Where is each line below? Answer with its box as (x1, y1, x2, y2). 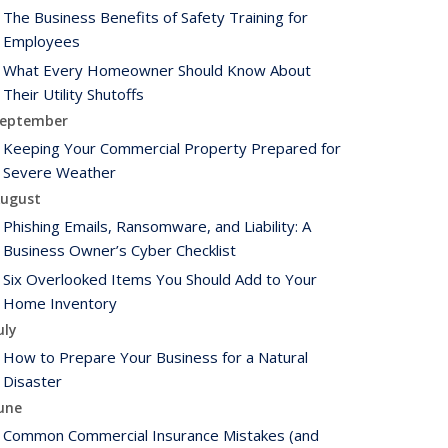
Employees (3, 31, 80, 51)
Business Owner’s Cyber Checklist (3, 240, 236, 260)
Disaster (3, 371, 62, 391)
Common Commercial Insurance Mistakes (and (3, 425, 319, 445)
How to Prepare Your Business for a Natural (3, 347, 308, 367)
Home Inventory (3, 293, 117, 313)
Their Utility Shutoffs (3, 84, 144, 104)
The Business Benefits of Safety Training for (3, 7, 308, 27)
